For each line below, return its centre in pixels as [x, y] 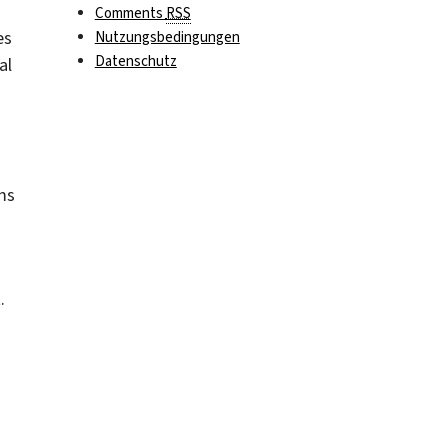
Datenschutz [135, 61]
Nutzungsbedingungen [167, 37]
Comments [130, 13]
